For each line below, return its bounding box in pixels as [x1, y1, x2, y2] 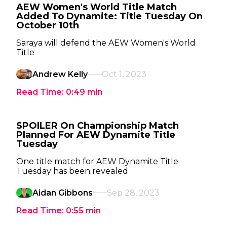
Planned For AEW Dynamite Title [16, 129, 175, 140]
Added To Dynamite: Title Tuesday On [16, 11, 203, 22]
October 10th [16, 20, 79, 31]
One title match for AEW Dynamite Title [16, 157, 178, 166]
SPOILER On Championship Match [16, 120, 179, 131]
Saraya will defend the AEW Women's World [16, 38, 196, 48]
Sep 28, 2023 [107, 188, 160, 198]
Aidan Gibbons [32, 188, 93, 198]
